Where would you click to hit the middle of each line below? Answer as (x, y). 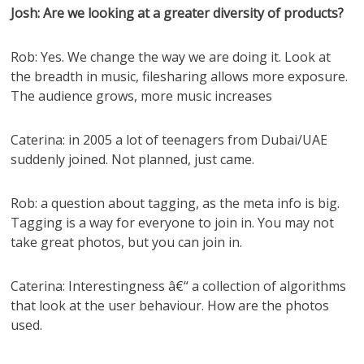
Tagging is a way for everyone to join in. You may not (173, 223)
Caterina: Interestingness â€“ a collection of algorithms (179, 286)
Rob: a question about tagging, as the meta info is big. (175, 203)
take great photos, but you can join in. (127, 242)
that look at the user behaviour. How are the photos (170, 305)
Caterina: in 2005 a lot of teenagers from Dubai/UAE (169, 140)
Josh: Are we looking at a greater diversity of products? (178, 13)
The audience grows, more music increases (142, 96)
